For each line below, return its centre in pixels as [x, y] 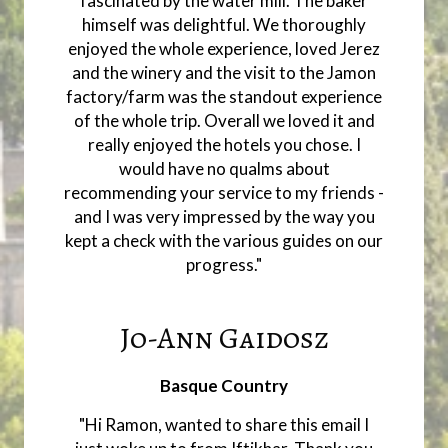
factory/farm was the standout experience [224, 97]
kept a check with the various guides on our [224, 241]
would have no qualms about [224, 169]
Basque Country [224, 386]
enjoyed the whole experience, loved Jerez [224, 49]
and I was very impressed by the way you [224, 217]
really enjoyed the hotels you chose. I [224, 145]
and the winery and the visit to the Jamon [224, 73]
